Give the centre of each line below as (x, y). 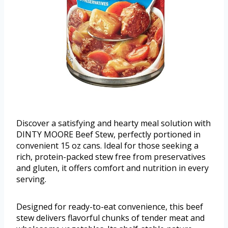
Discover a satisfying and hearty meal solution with (113, 123)
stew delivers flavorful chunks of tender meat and (110, 218)
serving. (31, 179)
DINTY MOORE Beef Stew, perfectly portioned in (108, 134)
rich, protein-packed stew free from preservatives (111, 156)
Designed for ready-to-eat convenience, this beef (110, 206)
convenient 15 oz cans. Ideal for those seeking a (107, 145)
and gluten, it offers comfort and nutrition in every (112, 168)
